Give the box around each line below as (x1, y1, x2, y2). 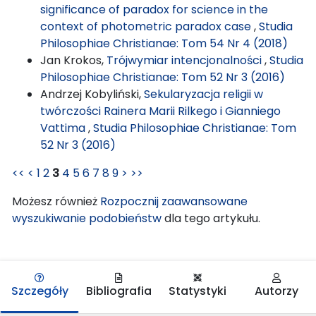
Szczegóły (11, 282, 68, 299)
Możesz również (12, 193, 100, 209)
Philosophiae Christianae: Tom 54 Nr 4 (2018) (40, 35, 288, 51)
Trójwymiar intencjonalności (107, 51, 265, 68)
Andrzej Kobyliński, (40, 85, 144, 102)
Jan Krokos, (40, 51, 107, 68)
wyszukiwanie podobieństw (12, 209, 162, 226)
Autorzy (255, 282, 298, 299)
